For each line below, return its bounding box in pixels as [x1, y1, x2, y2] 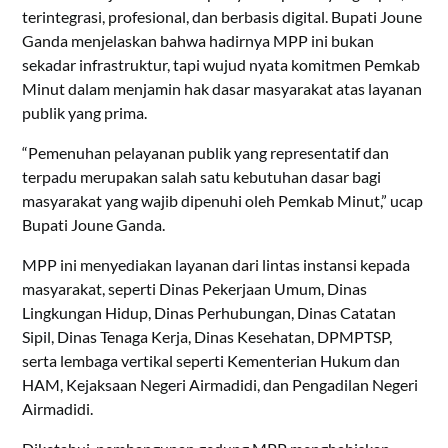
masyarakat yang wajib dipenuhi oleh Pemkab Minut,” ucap [22, 191, 424, 211]
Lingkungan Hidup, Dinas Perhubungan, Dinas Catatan [22, 303, 397, 323]
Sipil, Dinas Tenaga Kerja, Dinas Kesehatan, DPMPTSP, [22, 327, 393, 347]
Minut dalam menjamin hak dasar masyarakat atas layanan [22, 79, 423, 99]
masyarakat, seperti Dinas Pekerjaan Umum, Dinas [22, 279, 368, 299]
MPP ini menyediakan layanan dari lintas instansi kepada [22, 255, 411, 275]
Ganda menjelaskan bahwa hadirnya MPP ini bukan [22, 31, 375, 51]
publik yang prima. [22, 103, 148, 123]
